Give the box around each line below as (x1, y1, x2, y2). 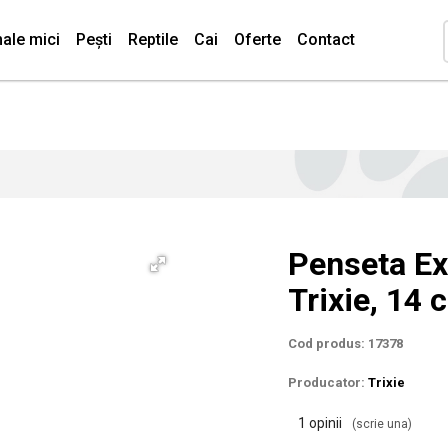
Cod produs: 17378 (288, 336, 403, 351)
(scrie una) (352, 417, 412, 431)
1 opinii (298, 415, 342, 431)
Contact (297, 30, 355, 49)
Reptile (128, 30, 178, 49)
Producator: (288, 375, 368, 390)
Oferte (234, 30, 281, 49)
